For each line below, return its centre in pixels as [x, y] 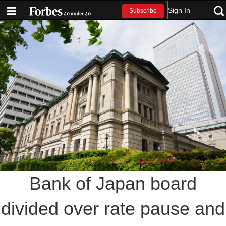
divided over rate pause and [113, 208]
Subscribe [143, 11]
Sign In [179, 10]
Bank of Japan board [113, 183]
